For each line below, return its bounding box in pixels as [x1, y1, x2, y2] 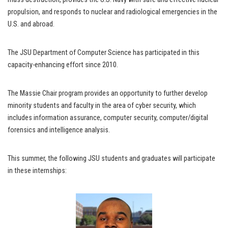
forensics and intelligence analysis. [8, 126, 110, 135]
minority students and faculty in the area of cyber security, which [8, 101, 196, 110]
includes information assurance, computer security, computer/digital [8, 113, 208, 123]
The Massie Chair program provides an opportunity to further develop [8, 89, 208, 98]
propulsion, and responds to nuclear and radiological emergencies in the [8, 8, 217, 17]
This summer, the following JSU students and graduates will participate [8, 154, 215, 163]
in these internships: [8, 166, 67, 176]
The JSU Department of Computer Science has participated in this [8, 48, 199, 58]
